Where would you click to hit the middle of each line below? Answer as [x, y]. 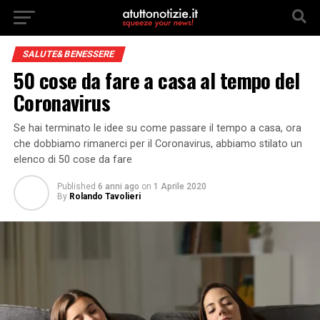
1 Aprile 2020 [180, 186]
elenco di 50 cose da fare [72, 160]
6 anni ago [118, 186]
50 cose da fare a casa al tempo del [156, 80]
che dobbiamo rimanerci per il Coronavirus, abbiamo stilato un [157, 144]
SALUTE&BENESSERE [68, 54]
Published [76, 186]
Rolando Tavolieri [105, 196]
